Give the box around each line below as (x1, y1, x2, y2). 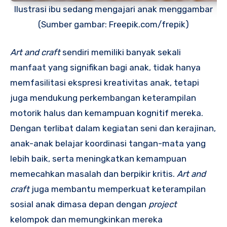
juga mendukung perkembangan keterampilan (10, 93, 196, 103)
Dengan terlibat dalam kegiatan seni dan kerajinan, (10, 123, 216, 134)
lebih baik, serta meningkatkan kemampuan (10, 154, 186, 164)
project (148, 199, 177, 210)
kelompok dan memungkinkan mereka (10, 214, 163, 225)
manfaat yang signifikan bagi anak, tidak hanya (10, 62, 201, 73)
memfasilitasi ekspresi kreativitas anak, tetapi (10, 78, 199, 88)
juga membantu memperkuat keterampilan (29, 184, 206, 195)
